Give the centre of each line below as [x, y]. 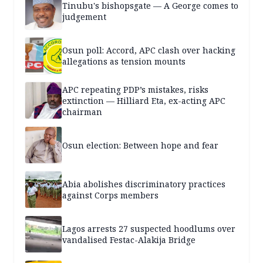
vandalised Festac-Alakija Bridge [129, 240]
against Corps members [110, 195]
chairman [82, 112]
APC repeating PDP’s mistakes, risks [135, 89]
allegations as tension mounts [124, 62]
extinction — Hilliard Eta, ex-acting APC [144, 100]
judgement [84, 17]
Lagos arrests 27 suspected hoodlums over [149, 229]
